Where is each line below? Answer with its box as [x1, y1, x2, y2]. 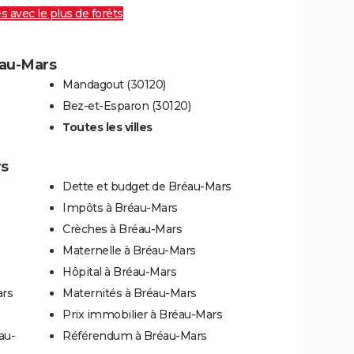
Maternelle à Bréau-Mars [62, 243, 196, 258]
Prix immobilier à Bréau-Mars [62, 307, 222, 322]
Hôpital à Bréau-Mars [62, 265, 176, 280]
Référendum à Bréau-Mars [62, 329, 207, 344]
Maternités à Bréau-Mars [62, 286, 197, 301]
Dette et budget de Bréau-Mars [62, 179, 232, 194]
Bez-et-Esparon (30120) [62, 99, 190, 114]
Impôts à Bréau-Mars [62, 201, 178, 216]
